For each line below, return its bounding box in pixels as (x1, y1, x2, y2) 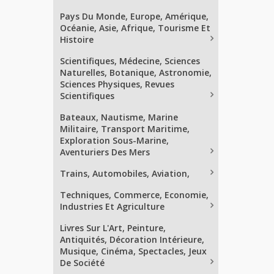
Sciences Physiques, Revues (60, 78, 174, 90)
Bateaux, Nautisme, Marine (60, 111, 178, 123)
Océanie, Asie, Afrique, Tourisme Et (60, 22, 210, 34)
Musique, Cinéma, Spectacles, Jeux (60, 245, 207, 257)
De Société (60, 257, 105, 268)
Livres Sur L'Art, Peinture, (60, 222, 166, 234)
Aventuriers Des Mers (60, 146, 150, 158)
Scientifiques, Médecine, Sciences (60, 55, 200, 67)
